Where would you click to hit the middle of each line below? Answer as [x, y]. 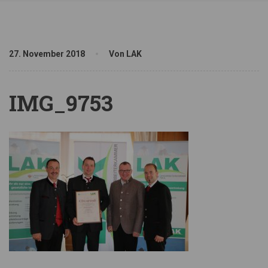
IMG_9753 [61, 103]
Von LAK [125, 54]
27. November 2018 [48, 54]
